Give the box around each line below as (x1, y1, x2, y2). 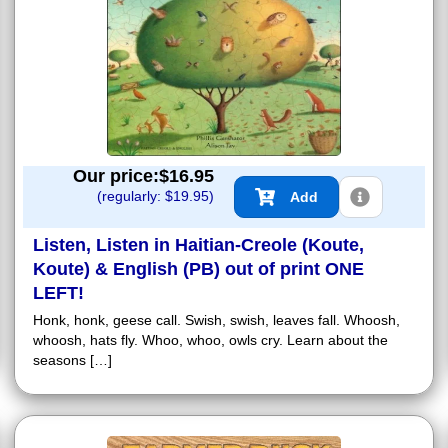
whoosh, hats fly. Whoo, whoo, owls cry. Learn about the (33, 331, 388, 348)
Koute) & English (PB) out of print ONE (33, 258, 364, 279)
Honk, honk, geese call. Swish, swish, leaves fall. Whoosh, (33, 311, 400, 328)
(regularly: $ (97, 187, 173, 204)
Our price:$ (73, 165, 169, 186)
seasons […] (33, 351, 112, 368)
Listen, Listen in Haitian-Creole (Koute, (33, 234, 364, 255)
